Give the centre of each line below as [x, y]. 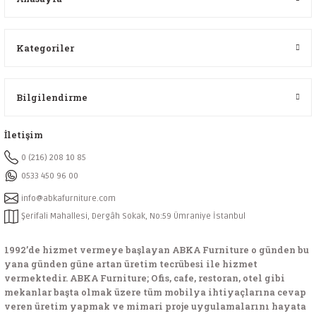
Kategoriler [45, 48]
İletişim [24, 135]
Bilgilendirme [52, 97]
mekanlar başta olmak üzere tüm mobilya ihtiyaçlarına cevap [155, 292]
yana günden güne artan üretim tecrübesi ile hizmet [131, 264]
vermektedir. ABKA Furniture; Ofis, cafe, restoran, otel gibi [145, 278]
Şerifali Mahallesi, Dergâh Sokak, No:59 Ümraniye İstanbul [133, 216]
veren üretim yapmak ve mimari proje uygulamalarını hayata [155, 306]
